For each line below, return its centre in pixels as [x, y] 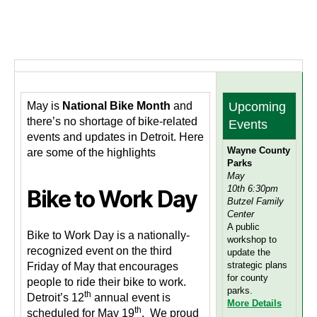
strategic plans [257, 265]
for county [248, 278]
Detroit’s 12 [56, 298]
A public [243, 227]
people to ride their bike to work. [106, 282]
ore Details [258, 304]
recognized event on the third [99, 251]
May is [45, 106]
